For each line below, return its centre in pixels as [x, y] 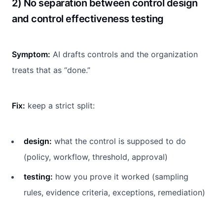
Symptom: [31, 54]
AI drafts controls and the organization [124, 54]
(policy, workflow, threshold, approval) [96, 157]
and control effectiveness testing [88, 18]
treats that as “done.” [51, 70]
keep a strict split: [60, 105]
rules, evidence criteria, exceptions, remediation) [114, 192]
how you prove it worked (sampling [121, 176]
